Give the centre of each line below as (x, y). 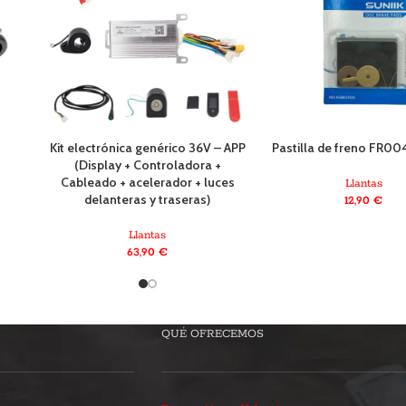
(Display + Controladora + (147, 164)
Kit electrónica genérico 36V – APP (147, 147)
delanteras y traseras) (148, 199)
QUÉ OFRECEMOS (212, 333)
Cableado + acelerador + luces (147, 182)
